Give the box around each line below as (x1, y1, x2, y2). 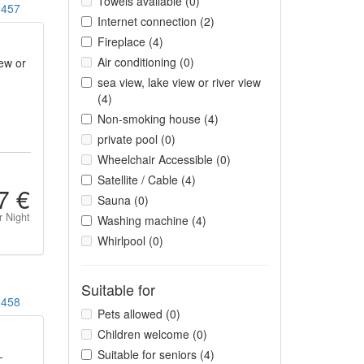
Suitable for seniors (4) (97, 346, 214, 362)
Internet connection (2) (97, 13, 214, 29)
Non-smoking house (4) (97, 110, 219, 127)
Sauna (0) (97, 192, 149, 208)
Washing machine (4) (97, 212, 206, 228)
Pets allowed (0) (97, 305, 180, 322)
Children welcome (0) (97, 326, 207, 342)
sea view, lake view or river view (97, 74, 261, 90)
